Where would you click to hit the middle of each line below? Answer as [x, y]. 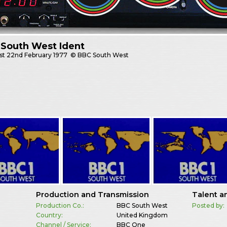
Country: [49, 215]
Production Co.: [60, 205]
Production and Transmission [92, 194]
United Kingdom [142, 215]
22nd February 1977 [37, 55]
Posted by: [209, 205]
